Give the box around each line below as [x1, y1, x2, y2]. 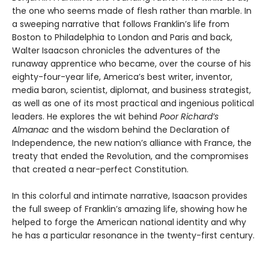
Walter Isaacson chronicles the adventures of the [12, 44, 220, 57]
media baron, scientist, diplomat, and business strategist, [12, 84, 251, 97]
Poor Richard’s [160, 110, 219, 123]
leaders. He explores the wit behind [12, 110, 160, 123]
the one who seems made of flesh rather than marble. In [12, 5, 252, 17]
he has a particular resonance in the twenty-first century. [12, 229, 255, 242]
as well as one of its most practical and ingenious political [12, 97, 254, 110]
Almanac [12, 124, 49, 136]
